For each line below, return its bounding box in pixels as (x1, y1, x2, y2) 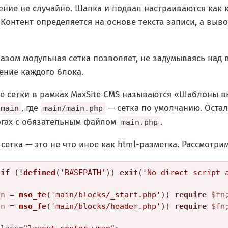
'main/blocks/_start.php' (51, 190, 161, 200)
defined (23, 168, 55, 178)
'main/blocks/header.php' (51, 202, 161, 211)
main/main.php (43, 104, 103, 113)
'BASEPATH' (60, 168, 106, 178)
